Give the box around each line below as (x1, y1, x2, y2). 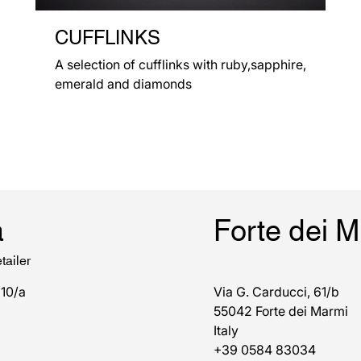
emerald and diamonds (54, 76, 192, 93)
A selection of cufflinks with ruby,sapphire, (54, 56, 306, 73)
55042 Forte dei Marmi (213, 303, 348, 320)
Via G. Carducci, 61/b (213, 284, 339, 301)
